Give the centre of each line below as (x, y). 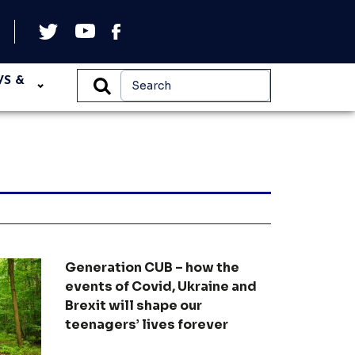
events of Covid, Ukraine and (160, 286)
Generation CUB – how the (152, 267)
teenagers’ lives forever (146, 324)
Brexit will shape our (133, 305)
